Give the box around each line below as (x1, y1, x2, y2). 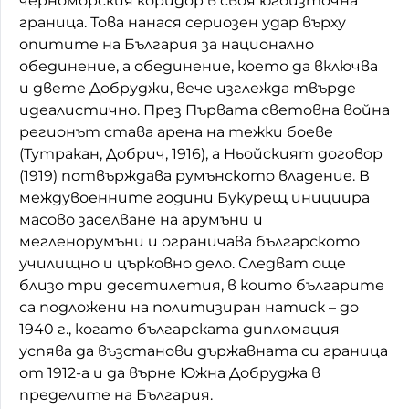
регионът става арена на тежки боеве (19, 122, 333, 141)
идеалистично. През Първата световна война (19, 100, 390, 119)
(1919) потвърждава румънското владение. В (19, 166, 370, 184)
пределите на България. (19, 385, 213, 404)
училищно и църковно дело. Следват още (19, 254, 346, 272)
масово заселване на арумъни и (19, 210, 263, 228)
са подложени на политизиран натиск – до (19, 298, 359, 316)
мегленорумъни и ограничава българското (19, 232, 360, 250)
